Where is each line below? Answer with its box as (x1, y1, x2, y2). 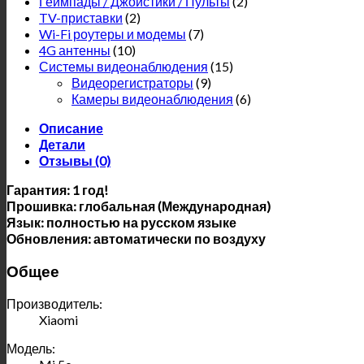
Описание (39, 119, 103, 136)
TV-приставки (39, 9, 123, 25)
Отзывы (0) (39, 152, 110, 168)
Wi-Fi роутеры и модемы (39, 25, 186, 41)
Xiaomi (39, 312, 78, 328)
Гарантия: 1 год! (6, 181, 108, 197)
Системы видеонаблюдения (39, 58, 208, 74)
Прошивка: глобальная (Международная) (6, 197, 271, 214)
